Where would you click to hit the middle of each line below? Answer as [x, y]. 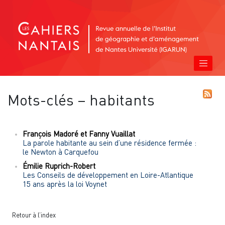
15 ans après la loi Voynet [65, 184]
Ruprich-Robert [70, 165]
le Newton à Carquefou [61, 151]
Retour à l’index [34, 215]
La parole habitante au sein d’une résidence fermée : [109, 142]
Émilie [34, 165]
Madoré [66, 133]
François [38, 133]
